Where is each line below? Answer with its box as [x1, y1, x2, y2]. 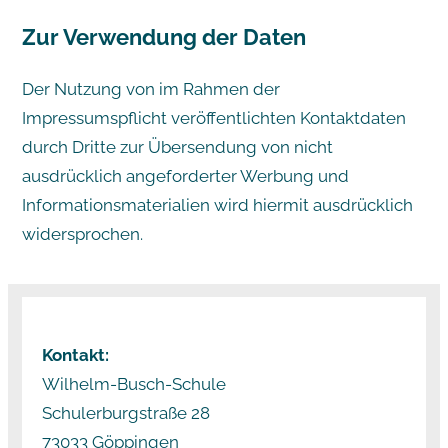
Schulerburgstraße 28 [41, 403, 210, 424]
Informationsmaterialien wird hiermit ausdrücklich [21, 194, 413, 215]
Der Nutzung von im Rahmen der [21, 78, 280, 99]
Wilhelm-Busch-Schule [41, 374, 226, 395]
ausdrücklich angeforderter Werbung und [21, 165, 349, 186]
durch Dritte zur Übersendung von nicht [21, 136, 333, 157]
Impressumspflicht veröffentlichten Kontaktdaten [21, 107, 406, 128]
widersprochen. [21, 223, 143, 244]
